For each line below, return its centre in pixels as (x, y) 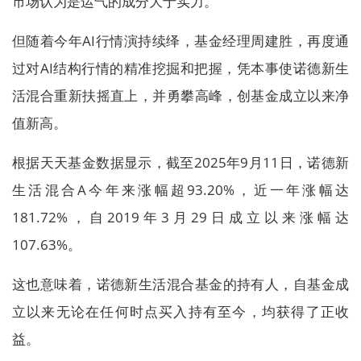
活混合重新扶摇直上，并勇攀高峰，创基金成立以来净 (180, 95)
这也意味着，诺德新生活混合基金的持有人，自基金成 (180, 284)
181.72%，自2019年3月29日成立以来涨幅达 (180, 217)
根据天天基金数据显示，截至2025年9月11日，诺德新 (180, 162)
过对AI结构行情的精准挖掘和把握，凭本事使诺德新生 (180, 68)
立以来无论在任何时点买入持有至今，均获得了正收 (180, 311)
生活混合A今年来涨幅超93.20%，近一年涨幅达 (180, 190)
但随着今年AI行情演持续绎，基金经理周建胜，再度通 (180, 41)
